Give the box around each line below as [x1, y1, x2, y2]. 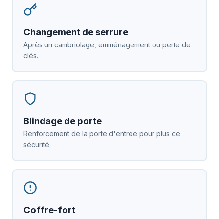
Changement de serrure [23, 26, 128, 38]
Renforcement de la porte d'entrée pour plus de [23, 129, 180, 138]
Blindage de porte [23, 115, 102, 127]
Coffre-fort [23, 204, 75, 216]
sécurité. [23, 140, 51, 149]
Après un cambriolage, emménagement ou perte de [23, 40, 191, 49]
